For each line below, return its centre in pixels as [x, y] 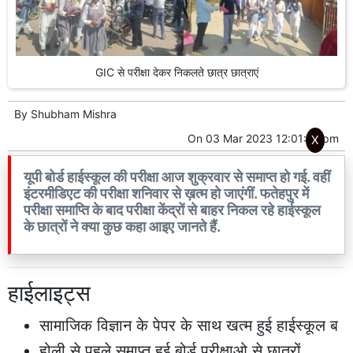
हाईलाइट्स [49, 293]
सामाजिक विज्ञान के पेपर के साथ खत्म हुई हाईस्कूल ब [189, 325]
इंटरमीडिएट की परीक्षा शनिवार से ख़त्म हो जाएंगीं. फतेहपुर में [166, 193]
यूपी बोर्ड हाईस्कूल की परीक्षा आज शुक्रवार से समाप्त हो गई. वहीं [177, 176]
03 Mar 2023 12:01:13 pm [272, 138]
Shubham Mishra [74, 113]
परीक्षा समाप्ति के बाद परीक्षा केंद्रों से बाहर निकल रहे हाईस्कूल [172, 210]
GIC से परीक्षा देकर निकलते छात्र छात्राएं [176, 72]
